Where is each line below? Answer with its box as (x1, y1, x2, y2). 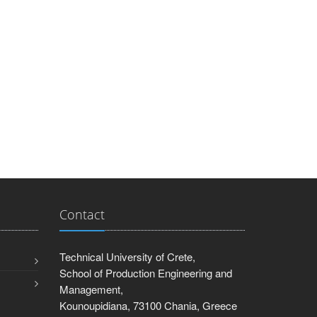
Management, (59, 282, 123, 296)
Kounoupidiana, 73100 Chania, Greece (59, 298, 237, 313)
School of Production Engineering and (59, 265, 232, 280)
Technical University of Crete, (59, 249, 195, 264)
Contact (59, 206, 105, 223)
